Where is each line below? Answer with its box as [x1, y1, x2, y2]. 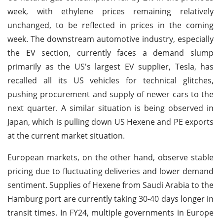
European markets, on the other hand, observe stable [7, 151, 214, 163]
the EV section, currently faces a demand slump [7, 47, 214, 58]
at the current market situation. [7, 130, 125, 141]
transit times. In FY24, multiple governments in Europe [7, 207, 214, 218]
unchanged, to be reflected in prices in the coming [7, 19, 214, 31]
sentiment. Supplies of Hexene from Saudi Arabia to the [7, 179, 214, 190]
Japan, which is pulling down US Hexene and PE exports [7, 116, 214, 127]
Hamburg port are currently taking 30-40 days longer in [7, 193, 214, 204]
